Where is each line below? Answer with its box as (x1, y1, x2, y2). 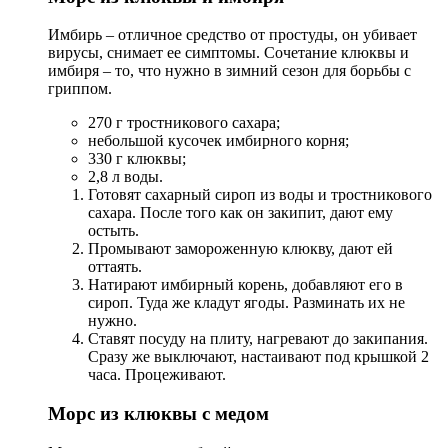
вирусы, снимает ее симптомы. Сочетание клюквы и (48, 44, 409, 62)
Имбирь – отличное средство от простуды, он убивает (48, 26, 417, 44)
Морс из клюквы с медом (48, 403, 269, 425)
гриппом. (48, 80, 112, 98)
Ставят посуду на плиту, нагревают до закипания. (88, 330, 428, 348)
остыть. (88, 222, 139, 240)
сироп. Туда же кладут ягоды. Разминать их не (88, 294, 405, 312)
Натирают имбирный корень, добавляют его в (88, 276, 403, 294)
